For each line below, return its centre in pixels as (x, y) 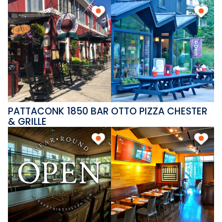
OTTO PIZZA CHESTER (159, 111)
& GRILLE (28, 122)
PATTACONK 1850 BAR (59, 111)
